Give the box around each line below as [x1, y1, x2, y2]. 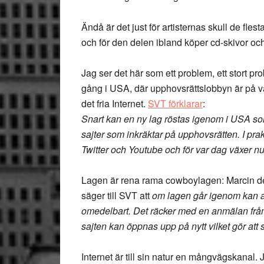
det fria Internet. [81, 97, 148, 110]
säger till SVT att [81, 189, 152, 202]
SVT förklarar [148, 97, 203, 110]
